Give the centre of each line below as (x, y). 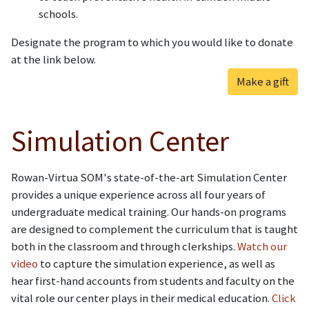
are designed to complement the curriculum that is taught (154, 229)
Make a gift (263, 81)
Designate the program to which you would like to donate (152, 42)
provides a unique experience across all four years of (138, 195)
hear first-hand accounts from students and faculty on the (153, 281)
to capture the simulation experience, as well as (157, 264)
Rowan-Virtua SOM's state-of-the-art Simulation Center (149, 178)
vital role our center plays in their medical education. (141, 298)
